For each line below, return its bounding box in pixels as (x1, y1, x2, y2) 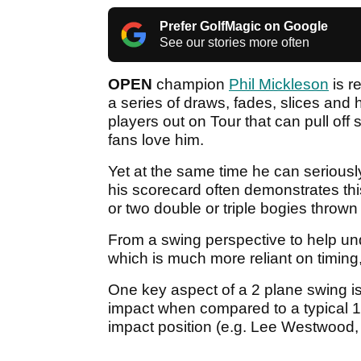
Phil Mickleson (229, 76, 329, 93)
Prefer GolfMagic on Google (160, 19, 328, 34)
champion (152, 76, 229, 93)
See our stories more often (160, 35, 309, 50)
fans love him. (108, 131, 204, 149)
